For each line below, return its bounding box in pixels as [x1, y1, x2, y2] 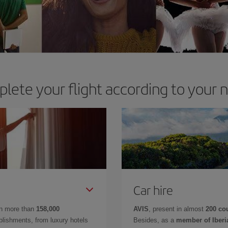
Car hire [133, 181, 173, 198]
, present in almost [149, 205, 206, 213]
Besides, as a [133, 216, 176, 224]
